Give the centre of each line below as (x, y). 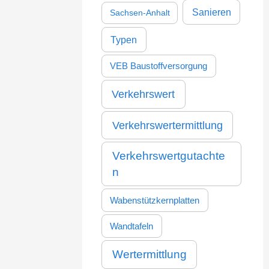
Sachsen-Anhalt (140, 12)
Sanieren (211, 12)
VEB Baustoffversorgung (159, 66)
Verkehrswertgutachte (168, 156)
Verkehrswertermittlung (167, 125)
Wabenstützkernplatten (155, 200)
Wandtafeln (132, 226)
